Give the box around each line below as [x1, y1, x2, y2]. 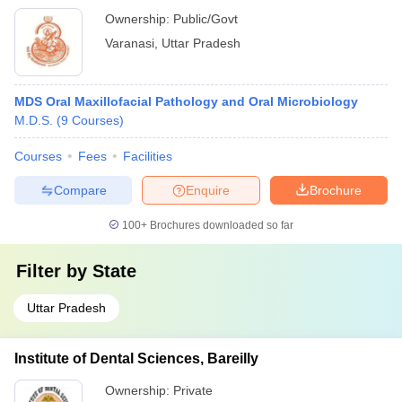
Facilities [123, 149, 172, 163]
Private [173, 383, 213, 398]
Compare [53, 182, 107, 197]
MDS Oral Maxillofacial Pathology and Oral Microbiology [14, 94, 358, 109]
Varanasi [105, 36, 154, 50]
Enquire [186, 182, 230, 197]
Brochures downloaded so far [147, 219, 293, 232]
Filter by [16, 261, 92, 281]
